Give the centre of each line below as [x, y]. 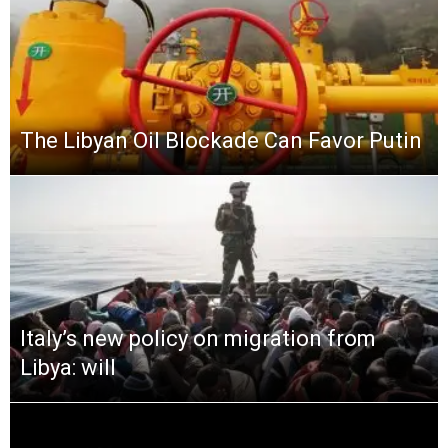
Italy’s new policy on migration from [198, 338]
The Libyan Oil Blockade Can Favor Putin [221, 140]
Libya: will [68, 367]
